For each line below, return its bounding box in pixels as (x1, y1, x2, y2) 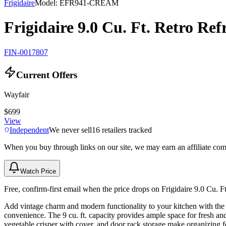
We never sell (49, 126, 92, 135)
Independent (10, 126, 49, 135)
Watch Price (20, 167, 56, 176)
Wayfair (4, 90, 29, 99)
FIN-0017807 (4, 47, 48, 56)
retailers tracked (100, 126, 152, 135)
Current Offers (16, 70, 77, 81)
